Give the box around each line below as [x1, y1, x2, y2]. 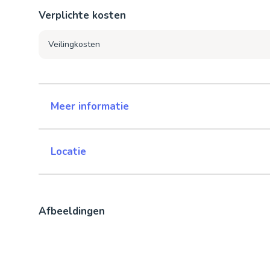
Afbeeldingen [39, 204, 105, 219]
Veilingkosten [48, 39, 100, 51]
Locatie [51, 145, 86, 159]
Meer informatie [51, 99, 129, 114]
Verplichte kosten [39, 8, 126, 23]
